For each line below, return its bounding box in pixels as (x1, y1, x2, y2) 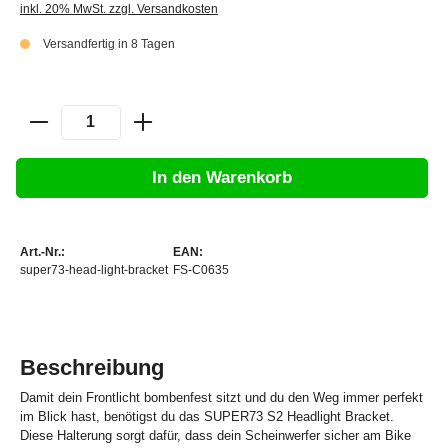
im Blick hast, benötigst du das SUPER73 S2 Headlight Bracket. (20, 409, 394, 425)
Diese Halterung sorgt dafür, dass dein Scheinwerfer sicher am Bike (20, 428, 411, 444)
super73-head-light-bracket (20, 263, 168, 278)
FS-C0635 (173, 263, 229, 278)
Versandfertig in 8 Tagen (43, 36, 175, 51)
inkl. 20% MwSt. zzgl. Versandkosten (20, 2, 218, 16)
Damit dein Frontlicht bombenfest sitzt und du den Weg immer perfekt (20, 390, 423, 406)
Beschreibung (20, 355, 164, 381)
